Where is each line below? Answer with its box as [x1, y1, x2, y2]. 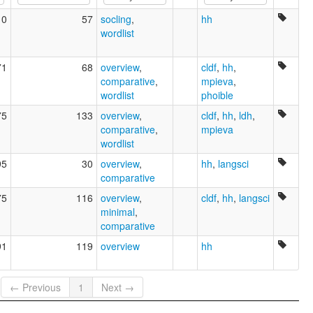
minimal [101, 204, 135, 219]
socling [101, 11, 131, 26]
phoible [201, 87, 233, 102]
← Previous [10, 280, 61, 295]
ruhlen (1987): [22, 17, 89, 32]
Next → [101, 280, 135, 295]
